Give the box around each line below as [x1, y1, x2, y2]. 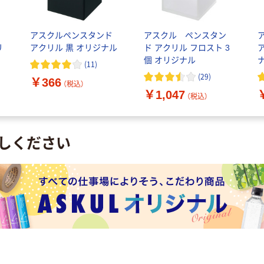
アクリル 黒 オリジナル [29, 43, 117, 53]
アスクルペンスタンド [29, 31, 113, 41]
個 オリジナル [143, 55, 196, 65]
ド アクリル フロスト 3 [143, 43, 230, 53]
